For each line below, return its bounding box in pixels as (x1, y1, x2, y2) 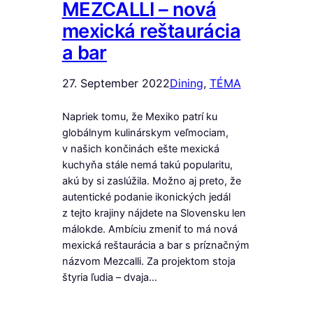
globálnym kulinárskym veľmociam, (61, 126, 228, 140)
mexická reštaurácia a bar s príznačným (61, 239, 249, 252)
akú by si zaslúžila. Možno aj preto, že (61, 175, 241, 188)
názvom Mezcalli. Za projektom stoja (61, 255, 235, 268)
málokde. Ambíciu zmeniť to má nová (61, 223, 238, 236)
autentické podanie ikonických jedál (61, 191, 231, 204)
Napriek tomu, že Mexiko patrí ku (61, 110, 217, 124)
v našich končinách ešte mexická (61, 143, 219, 156)
